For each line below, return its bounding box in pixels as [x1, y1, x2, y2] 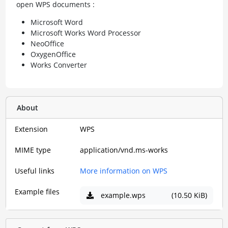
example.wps [100, 190, 146, 201]
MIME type [15, 145, 51, 155]
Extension [15, 124, 48, 134]
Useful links [15, 166, 54, 176]
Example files [15, 187, 60, 196]
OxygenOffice [30, 49, 76, 59]
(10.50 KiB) [171, 190, 207, 201]
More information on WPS [80, 166, 167, 176]
